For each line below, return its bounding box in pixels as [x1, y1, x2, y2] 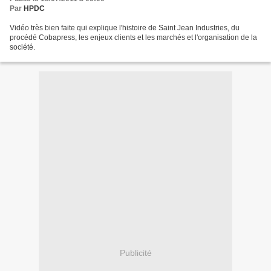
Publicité [119, 247, 152, 258]
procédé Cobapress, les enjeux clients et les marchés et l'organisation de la [10, 33, 257, 42]
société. [10, 43, 35, 52]
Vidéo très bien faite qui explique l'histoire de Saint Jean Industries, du [10, 24, 240, 33]
